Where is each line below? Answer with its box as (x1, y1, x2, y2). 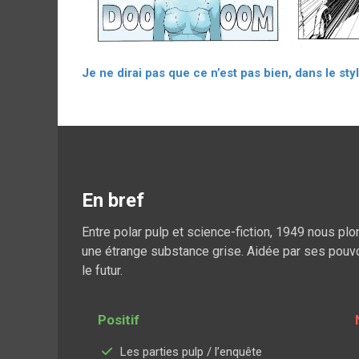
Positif (98, 311, 139, 328)
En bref (82, 188, 144, 212)
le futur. (82, 262, 123, 278)
